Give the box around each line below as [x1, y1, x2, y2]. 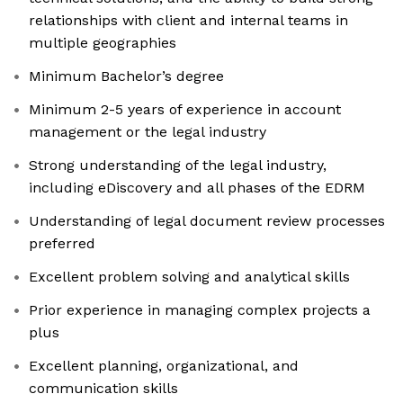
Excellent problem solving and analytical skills [29, 268, 350, 286]
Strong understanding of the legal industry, [29, 157, 327, 175]
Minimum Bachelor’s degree [29, 67, 224, 85]
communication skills [29, 380, 178, 398]
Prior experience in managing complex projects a [29, 301, 371, 319]
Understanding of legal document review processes [29, 212, 385, 230]
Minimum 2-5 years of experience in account [29, 101, 341, 119]
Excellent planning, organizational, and [29, 357, 299, 375]
